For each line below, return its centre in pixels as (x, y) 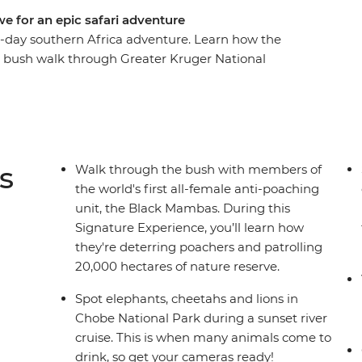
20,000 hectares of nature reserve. (178, 267)
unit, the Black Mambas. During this (183, 208)
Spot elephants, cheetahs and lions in (187, 299)
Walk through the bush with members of (199, 170)
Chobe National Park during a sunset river (202, 318)
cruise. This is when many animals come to (204, 338)
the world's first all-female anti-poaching (198, 189)
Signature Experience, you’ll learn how (190, 228)
